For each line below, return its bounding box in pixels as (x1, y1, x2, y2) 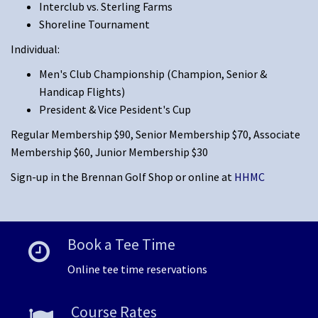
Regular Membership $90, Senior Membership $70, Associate (11, 127, 300, 142)
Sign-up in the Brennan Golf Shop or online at (11, 170, 234, 185)
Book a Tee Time (67, 234, 175, 255)
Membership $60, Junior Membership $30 (11, 145, 208, 160)
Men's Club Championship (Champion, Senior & (39, 67, 267, 82)
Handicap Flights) (39, 84, 125, 99)
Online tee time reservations (67, 262, 207, 277)
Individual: (11, 42, 60, 57)
